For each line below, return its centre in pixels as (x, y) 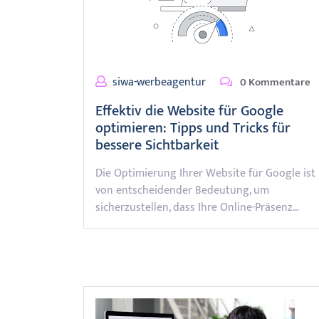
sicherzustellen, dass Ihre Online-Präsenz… (197, 208)
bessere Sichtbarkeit (157, 145)
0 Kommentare (274, 82)
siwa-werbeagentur (159, 82)
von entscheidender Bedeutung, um (182, 190)
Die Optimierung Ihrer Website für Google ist (205, 173)
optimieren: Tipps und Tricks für (193, 128)
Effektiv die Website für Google (189, 111)
